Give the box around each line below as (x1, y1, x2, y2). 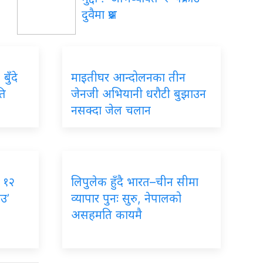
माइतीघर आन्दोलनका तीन (71, 70, 186, 85)
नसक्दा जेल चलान (71, 103, 151, 118)
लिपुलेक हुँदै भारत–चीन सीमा (71, 175, 198, 190)
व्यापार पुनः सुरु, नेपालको (71, 191, 181, 206)
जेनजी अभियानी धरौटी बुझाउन (71, 87, 206, 102)
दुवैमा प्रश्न (82, 8, 117, 22)
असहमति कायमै (71, 208, 142, 222)
